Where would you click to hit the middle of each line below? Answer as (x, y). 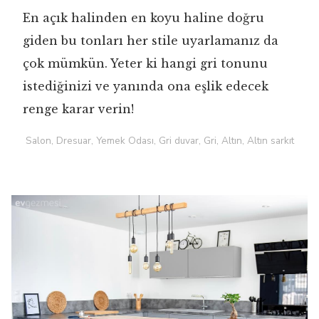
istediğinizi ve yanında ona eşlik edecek (146, 87)
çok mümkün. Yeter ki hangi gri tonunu (145, 64)
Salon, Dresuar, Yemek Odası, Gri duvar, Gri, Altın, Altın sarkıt (159, 141)
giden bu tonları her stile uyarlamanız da (151, 41)
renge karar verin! (78, 109)
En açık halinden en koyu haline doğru (143, 18)
